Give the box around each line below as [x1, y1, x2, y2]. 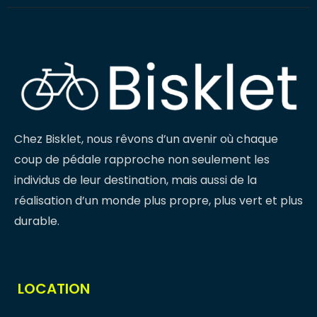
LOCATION [18, 279, 90, 299]
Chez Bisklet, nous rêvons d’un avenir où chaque [14, 131, 278, 147]
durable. [14, 213, 62, 229]
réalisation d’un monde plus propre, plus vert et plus [14, 192, 303, 209]
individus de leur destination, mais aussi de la [14, 172, 257, 188]
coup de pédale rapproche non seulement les [14, 151, 270, 168]
